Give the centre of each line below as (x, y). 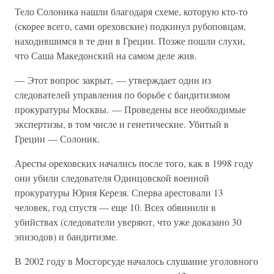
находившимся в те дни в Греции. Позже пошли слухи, (130, 41)
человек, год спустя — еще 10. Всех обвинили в (115, 207)
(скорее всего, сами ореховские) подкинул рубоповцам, (130, 26)
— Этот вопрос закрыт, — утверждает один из (113, 80)
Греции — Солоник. (57, 139)
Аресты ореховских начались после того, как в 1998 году (134, 163)
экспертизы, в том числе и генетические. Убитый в (122, 124)
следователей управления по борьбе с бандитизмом (122, 94)
